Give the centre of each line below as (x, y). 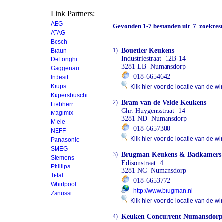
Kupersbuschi (69, 95)
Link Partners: (73, 14)
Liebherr (62, 104)
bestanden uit (172, 26)
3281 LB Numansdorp (154, 67)
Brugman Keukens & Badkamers (171, 154)
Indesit (59, 77)
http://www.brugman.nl (163, 191)
